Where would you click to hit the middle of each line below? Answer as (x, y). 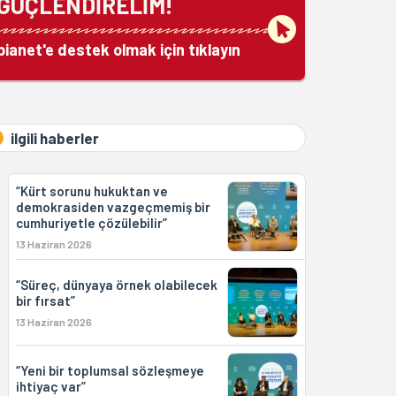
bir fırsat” (45, 301)
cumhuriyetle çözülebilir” (91, 223)
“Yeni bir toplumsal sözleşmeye (110, 370)
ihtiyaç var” (50, 386)
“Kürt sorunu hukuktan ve (91, 191)
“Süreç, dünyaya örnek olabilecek (116, 285)
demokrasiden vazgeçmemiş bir (113, 207)
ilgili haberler (54, 138)
